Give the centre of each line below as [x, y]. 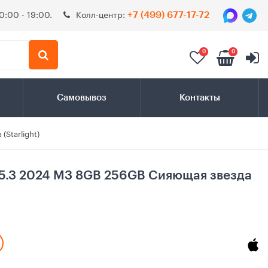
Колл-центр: [102, 14]
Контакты [200, 98]
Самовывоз [82, 98]
